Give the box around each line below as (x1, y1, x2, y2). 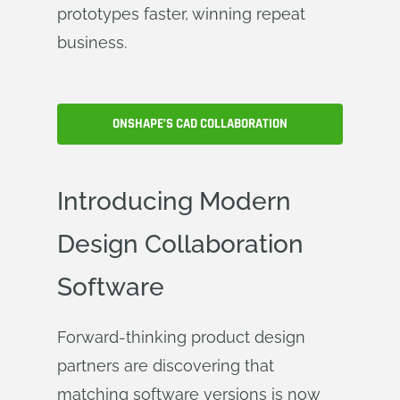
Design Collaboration (57, 229, 304, 259)
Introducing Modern (57, 187, 291, 216)
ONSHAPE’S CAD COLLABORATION (112, 115, 287, 132)
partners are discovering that (57, 356, 274, 375)
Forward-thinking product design (57, 328, 305, 346)
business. (57, 33, 127, 52)
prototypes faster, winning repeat (57, 4, 305, 23)
